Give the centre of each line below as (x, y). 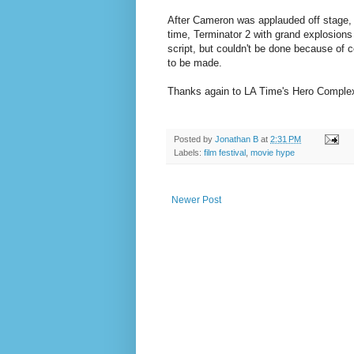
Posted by (194, 139)
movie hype (273, 152)
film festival (225, 152)
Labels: (189, 152)
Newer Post (196, 200)
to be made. (195, 62)
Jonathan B (237, 139)
